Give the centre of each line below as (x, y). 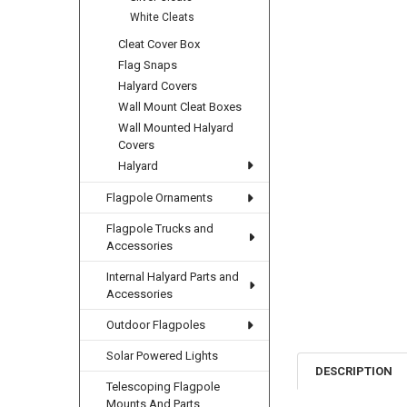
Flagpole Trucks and (160, 229)
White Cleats (163, 17)
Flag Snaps (148, 65)
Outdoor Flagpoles (156, 325)
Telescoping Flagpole (164, 387)
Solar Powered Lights (163, 356)
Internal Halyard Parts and (173, 277)
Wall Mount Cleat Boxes (180, 106)
